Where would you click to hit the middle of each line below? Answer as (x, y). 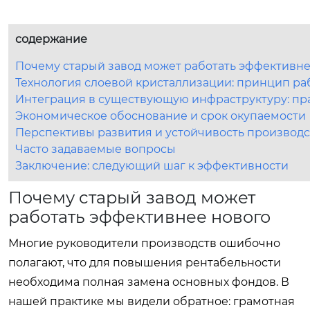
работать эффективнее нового (139, 217)
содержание (51, 39)
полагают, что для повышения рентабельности (145, 262)
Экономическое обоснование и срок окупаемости (161, 116)
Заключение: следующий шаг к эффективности (152, 165)
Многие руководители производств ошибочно (144, 243)
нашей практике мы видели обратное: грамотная (152, 301)
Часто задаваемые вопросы (95, 149)
